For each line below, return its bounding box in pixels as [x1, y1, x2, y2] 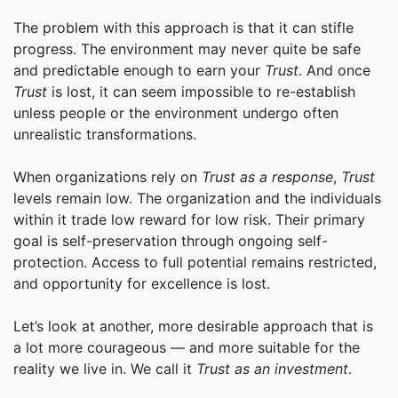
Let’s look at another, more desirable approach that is [13, 317, 373, 336]
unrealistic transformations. [13, 125, 196, 144]
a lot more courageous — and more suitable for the [13, 338, 360, 357]
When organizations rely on [13, 168, 202, 187]
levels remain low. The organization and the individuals [13, 189, 381, 208]
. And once [298, 61, 370, 80]
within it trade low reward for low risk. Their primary [13, 211, 365, 229]
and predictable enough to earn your [13, 61, 265, 80]
